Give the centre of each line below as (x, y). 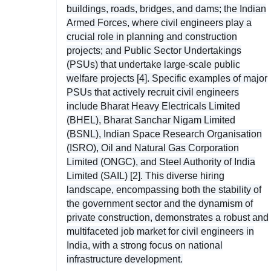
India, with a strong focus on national (145, 245)
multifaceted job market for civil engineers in (160, 231)
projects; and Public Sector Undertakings (154, 50)
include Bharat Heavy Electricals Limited (153, 106)
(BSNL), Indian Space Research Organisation (164, 134)
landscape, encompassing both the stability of (164, 189)
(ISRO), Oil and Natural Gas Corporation (153, 148)
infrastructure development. (125, 259)
